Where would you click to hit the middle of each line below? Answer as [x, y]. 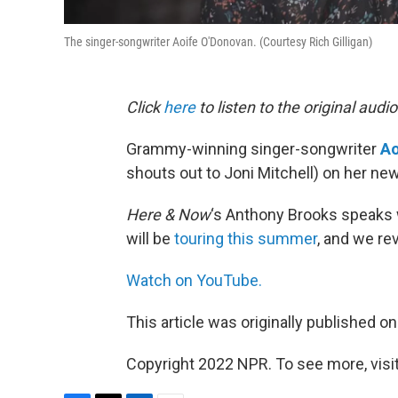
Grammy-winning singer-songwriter [253, 149]
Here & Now [168, 215]
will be [150, 239]
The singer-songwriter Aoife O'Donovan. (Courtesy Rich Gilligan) [218, 42]
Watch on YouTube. [194, 281]
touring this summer [246, 239]
